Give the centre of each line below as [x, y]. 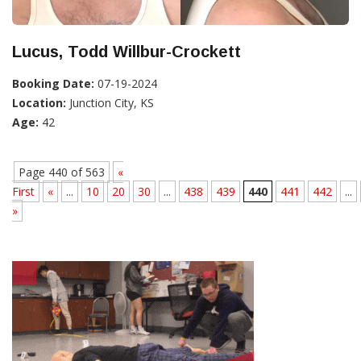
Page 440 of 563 [62, 172]
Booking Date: [53, 83]
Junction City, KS [110, 102]
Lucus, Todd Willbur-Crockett [127, 51]
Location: [39, 102]
